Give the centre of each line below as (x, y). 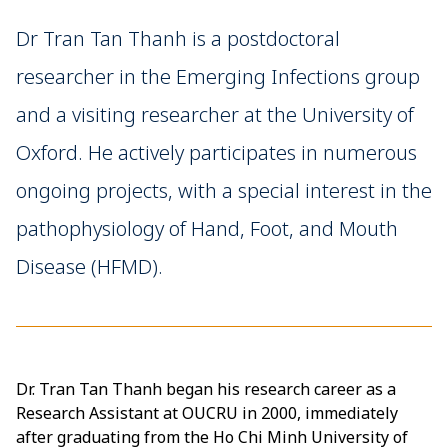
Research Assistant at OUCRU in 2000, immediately (207, 413)
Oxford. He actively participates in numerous (216, 152)
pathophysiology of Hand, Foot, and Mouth (207, 228)
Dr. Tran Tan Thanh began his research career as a (206, 389)
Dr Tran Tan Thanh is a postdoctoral (178, 38)
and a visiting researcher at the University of (215, 114)
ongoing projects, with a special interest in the (224, 190)
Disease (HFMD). (89, 266)
